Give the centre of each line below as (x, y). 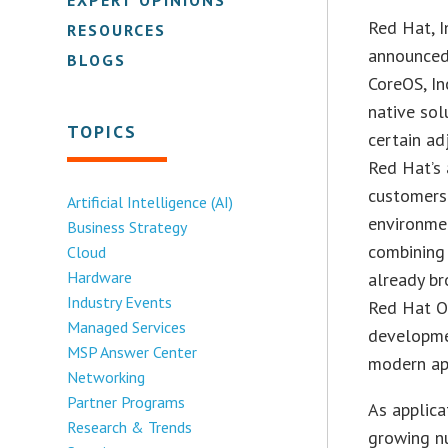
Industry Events (120, 301)
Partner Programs (126, 401)
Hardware (100, 276)
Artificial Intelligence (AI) (150, 201)
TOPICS (102, 131)
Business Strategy (127, 226)
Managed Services (127, 326)
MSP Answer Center (132, 351)
